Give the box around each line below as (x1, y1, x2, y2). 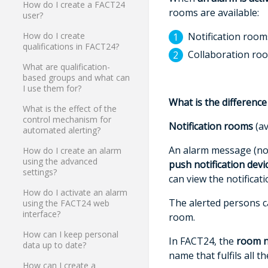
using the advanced (23, 156, 98, 167)
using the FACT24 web (23, 197, 110, 209)
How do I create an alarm (23, 145, 122, 157)
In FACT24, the (168, 234, 236, 248)
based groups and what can (23, 72, 130, 84)
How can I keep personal (23, 229, 119, 240)
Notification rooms (168, 119, 253, 133)
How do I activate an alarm (23, 187, 128, 199)
